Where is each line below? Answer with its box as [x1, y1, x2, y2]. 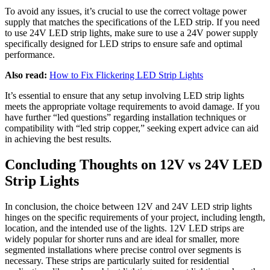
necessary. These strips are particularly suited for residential [5, 256, 229, 266]
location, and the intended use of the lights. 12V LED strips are [5, 223, 244, 234]
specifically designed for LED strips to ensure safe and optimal [5, 39, 242, 49]
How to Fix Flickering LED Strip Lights [49, 70, 203, 81]
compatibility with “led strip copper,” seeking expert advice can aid [5, 123, 259, 134]
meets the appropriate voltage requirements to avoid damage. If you [5, 101, 260, 112]
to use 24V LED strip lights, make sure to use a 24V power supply [5, 28, 258, 39]
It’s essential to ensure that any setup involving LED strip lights [5, 90, 244, 101]
